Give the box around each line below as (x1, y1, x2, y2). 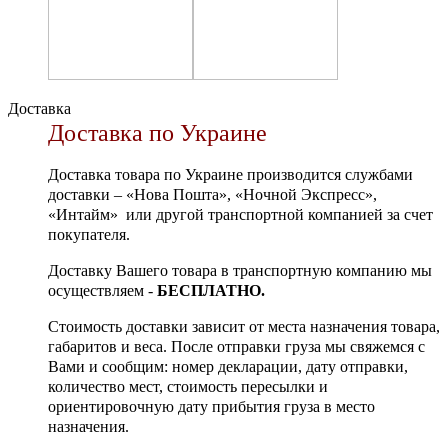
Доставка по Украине (48, 120, 267, 146)
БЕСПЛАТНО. (157, 282, 265, 299)
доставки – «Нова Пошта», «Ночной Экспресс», (48, 186, 377, 203)
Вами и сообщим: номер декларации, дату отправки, (48, 358, 408, 375)
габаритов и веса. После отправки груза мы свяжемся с (48, 338, 425, 355)
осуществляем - (48, 282, 157, 299)
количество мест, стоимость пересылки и (48, 378, 328, 395)
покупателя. (48, 226, 130, 243)
